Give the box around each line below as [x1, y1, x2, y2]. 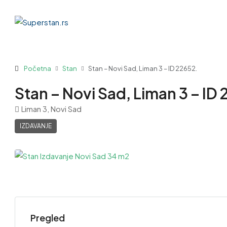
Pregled [30, 211, 65, 223]
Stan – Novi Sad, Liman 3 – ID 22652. [88, 64, 197, 72]
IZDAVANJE [20, 122, 52, 130]
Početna [24, 64, 51, 72]
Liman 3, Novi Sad [21, 104, 82, 113]
